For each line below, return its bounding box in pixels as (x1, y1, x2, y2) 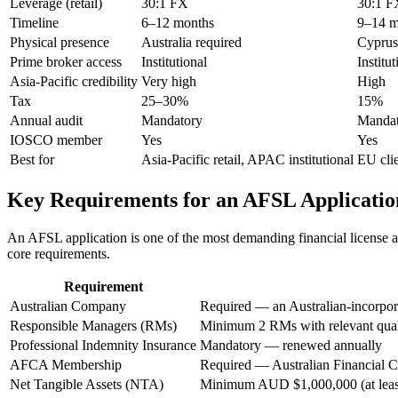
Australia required (141, 34, 242, 50)
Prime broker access (10, 53, 122, 69)
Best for (10, 151, 54, 167)
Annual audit (10, 112, 83, 128)
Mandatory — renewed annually (200, 337, 382, 353)
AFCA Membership (10, 356, 122, 372)
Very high (141, 73, 196, 89)
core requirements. (7, 245, 110, 261)
